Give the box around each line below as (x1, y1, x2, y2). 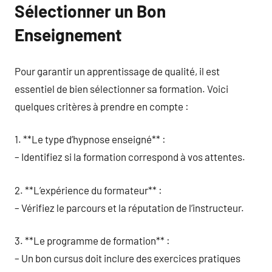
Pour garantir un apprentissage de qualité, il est (15, 64, 220, 77)
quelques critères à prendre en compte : (15, 100, 189, 112)
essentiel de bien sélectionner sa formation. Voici (15, 82, 228, 95)
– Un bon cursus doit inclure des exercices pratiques (15, 252, 240, 264)
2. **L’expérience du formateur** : (15, 183, 162, 196)
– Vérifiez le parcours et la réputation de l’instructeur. (15, 201, 244, 214)
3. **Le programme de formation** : (15, 234, 170, 246)
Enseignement (15, 24, 122, 45)
